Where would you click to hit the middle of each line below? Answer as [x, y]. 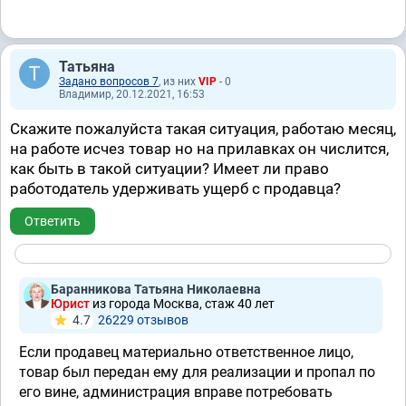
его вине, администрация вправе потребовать [176, 392]
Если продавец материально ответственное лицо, [186, 352]
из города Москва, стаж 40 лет [184, 304]
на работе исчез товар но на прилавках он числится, [199, 149]
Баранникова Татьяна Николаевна [156, 289]
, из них [179, 82]
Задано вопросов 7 [109, 82]
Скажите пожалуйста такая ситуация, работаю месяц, [203, 129]
